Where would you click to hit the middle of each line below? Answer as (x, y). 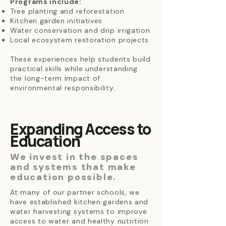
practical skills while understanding (74, 69)
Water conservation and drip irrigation (80, 30)
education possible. (64, 177)
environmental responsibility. (63, 88)
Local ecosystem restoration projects (80, 40)
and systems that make (73, 167)
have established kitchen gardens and (79, 202)
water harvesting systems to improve (79, 211)
